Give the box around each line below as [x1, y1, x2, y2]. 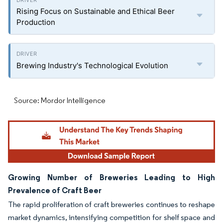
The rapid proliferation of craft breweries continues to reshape [8, 200, 215, 210]
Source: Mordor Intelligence [14, 96, 106, 105]
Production [16, 17, 55, 27]
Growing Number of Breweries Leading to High [8, 172, 215, 183]
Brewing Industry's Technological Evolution [16, 61, 168, 70]
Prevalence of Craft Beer [8, 185, 102, 196]
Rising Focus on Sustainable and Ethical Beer [16, 6, 175, 16]
